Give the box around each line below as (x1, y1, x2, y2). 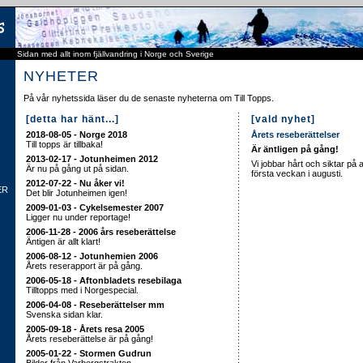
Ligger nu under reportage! (26, 212, 130, 222)
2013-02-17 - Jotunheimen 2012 (26, 154, 158, 164)
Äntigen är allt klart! (26, 237, 100, 246)
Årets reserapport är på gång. (26, 261, 143, 271)
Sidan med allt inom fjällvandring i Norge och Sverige (17, 49, 214, 58)
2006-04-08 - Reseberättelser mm (26, 300, 164, 310)
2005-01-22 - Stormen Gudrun (26, 348, 152, 358)
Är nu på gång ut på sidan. (26, 164, 129, 173)
